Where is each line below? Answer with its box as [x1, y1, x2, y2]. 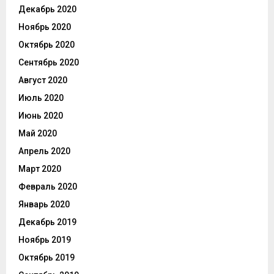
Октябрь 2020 [18, 40, 75, 50]
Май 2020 [18, 128, 57, 139]
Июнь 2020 [18, 111, 63, 121]
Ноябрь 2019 [18, 235, 71, 245]
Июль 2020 [18, 93, 64, 103]
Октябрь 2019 [18, 253, 75, 263]
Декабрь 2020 [18, 4, 76, 15]
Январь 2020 [18, 199, 70, 210]
